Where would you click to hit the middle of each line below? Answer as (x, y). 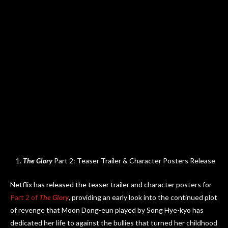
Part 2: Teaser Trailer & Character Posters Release (134, 161)
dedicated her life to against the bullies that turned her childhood (114, 223)
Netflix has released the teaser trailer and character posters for (111, 184)
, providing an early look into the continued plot (143, 197)
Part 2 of (25, 197)
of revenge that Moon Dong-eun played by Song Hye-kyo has (107, 210)
